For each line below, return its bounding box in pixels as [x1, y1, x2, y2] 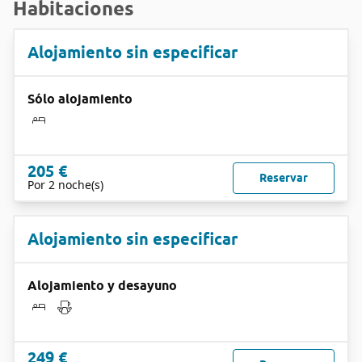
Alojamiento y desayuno [27, 278, 177, 293]
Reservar [259, 171, 308, 184]
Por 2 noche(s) [27, 177, 103, 192]
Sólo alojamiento [27, 91, 133, 107]
